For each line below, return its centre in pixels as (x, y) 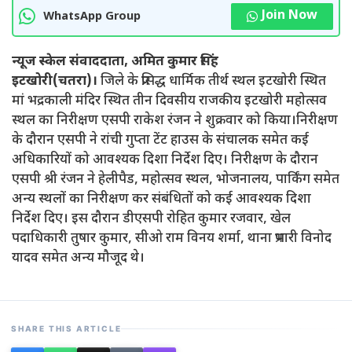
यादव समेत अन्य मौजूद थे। (78, 258)
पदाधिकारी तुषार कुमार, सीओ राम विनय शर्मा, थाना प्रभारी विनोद (172, 239)
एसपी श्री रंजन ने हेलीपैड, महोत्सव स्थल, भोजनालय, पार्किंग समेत (176, 180)
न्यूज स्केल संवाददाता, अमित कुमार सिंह (115, 62)
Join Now (290, 16)
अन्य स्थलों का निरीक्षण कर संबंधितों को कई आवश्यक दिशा (161, 200)
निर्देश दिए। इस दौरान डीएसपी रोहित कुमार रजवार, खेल (151, 219)
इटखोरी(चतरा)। (55, 82)
